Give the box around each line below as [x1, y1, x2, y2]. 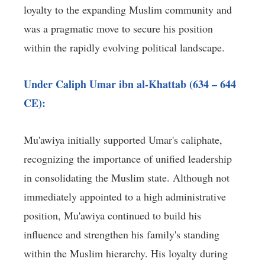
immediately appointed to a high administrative [24, 189, 226, 204]
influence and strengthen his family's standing [24, 227, 219, 242]
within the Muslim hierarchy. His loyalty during [24, 246, 228, 261]
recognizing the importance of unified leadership [24, 151, 232, 166]
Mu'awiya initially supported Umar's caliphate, [24, 132, 222, 147]
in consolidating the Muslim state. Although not [24, 170, 230, 185]
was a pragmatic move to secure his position [24, 21, 213, 36]
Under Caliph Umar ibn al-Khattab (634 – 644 [24, 76, 236, 92]
